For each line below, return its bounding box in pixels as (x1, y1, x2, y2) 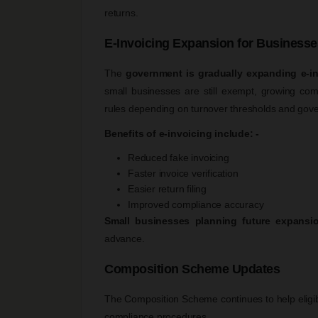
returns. (104, 6, 138, 18)
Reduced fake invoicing (128, 151, 229, 163)
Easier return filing (128, 182, 207, 194)
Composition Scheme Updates (104, 261, 280, 276)
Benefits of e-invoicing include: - (104, 127, 260, 139)
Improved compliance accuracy (128, 198, 264, 210)
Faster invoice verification (128, 167, 238, 179)
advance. (104, 232, 145, 244)
